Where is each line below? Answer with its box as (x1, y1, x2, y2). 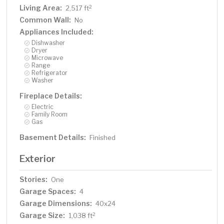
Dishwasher (31, 39, 65, 47)
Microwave (31, 54, 63, 62)
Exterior (19, 153, 56, 164)
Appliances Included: (19, 27, 94, 36)
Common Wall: (19, 15, 71, 24)
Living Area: (19, 3, 62, 12)
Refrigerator (31, 69, 68, 77)
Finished (89, 133, 116, 142)
